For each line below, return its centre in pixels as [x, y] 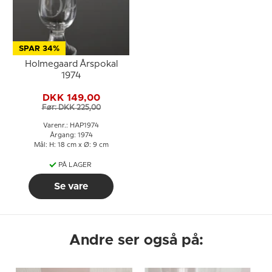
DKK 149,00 [71, 97]
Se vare [71, 186]
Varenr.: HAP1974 [71, 126]
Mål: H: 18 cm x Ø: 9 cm [71, 145]
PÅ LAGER [75, 165]
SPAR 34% [39, 49]
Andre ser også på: [136, 240]
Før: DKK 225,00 [71, 107]
